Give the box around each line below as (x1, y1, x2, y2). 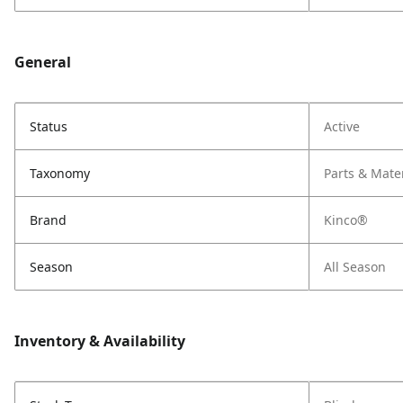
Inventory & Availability (14, 331, 185, 351)
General (14, 52, 71, 72)
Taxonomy (30, 165, 90, 182)
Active (324, 118, 360, 135)
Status (30, 118, 67, 135)
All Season (324, 258, 386, 275)
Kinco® (324, 211, 368, 228)
